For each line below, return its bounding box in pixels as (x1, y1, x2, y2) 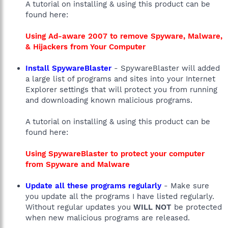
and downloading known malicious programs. (25, 96, 192, 105)
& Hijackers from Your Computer (25, 42, 146, 51)
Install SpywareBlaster (25, 64, 111, 73)
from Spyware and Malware (25, 160, 130, 169)
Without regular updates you (25, 203, 133, 212)
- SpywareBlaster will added (111, 64, 220, 73)
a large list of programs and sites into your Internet (25, 74, 215, 83)
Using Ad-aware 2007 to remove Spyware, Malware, (25, 32, 222, 41)
